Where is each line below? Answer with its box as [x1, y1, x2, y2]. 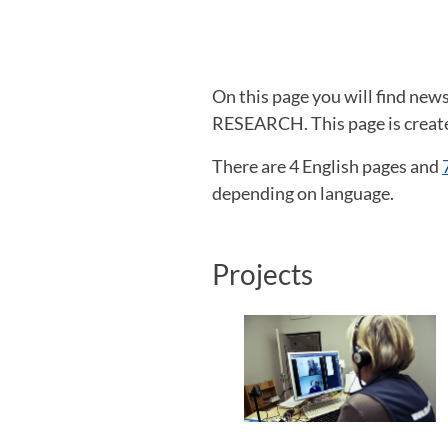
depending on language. [212, 181, 394, 204]
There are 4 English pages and [212, 154, 442, 177]
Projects [212, 256, 313, 291]
